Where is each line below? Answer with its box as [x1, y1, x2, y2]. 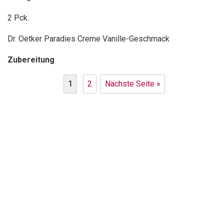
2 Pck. [7, 13, 29, 23]
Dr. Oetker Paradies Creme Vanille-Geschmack [7, 34, 169, 44]
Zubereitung [7, 55, 54, 65]
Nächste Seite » [104, 79, 160, 89]
